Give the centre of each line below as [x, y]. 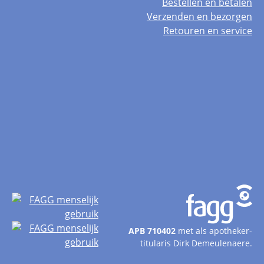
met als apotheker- [214, 231]
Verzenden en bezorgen [199, 16]
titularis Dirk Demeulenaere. [196, 243]
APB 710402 [152, 231]
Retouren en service [207, 31]
